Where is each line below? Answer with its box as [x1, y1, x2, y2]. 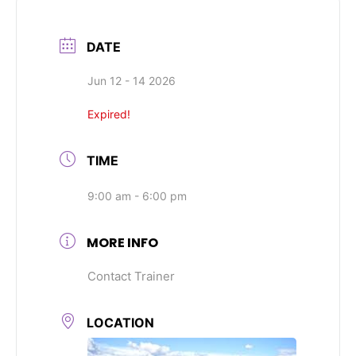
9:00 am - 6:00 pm [87, 188, 187, 203]
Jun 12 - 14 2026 [87, 73, 176, 87]
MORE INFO [87, 233, 158, 252]
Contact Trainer [87, 268, 175, 284]
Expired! [87, 106, 130, 121]
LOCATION [87, 314, 154, 331]
